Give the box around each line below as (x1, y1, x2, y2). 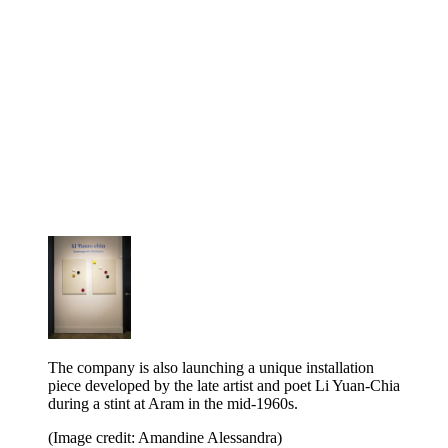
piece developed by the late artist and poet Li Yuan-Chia (48, 376, 400, 394)
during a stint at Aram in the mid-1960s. (48, 394, 298, 412)
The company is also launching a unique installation (48, 358, 374, 376)
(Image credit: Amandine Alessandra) (48, 428, 282, 446)
